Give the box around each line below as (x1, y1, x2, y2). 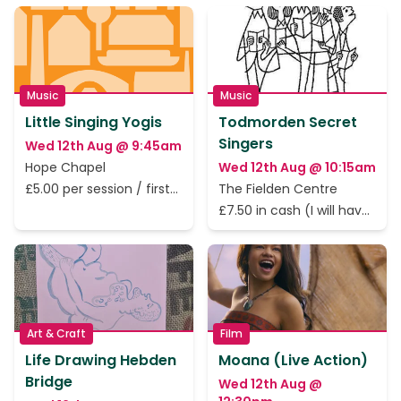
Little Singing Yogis (25, 112, 162, 132)
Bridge (25, 371, 73, 392)
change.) (218, 219, 276, 237)
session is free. (25, 198, 115, 216)
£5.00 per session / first (25, 180, 170, 198)
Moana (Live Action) (218, 350, 368, 371)
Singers (218, 133, 273, 154)
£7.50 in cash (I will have (218, 201, 370, 219)
